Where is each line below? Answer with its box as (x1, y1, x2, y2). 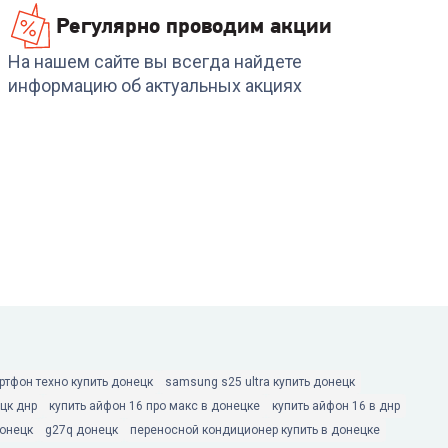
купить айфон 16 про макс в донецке (49, 399, 260, 413)
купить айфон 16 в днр (272, 399, 400, 413)
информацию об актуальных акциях (8, 75, 302, 96)
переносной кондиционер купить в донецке (130, 423, 380, 437)
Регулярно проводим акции (56, 12, 332, 39)
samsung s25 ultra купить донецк (165, 375, 355, 389)
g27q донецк (45, 423, 118, 437)
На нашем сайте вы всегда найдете (8, 51, 302, 72)
